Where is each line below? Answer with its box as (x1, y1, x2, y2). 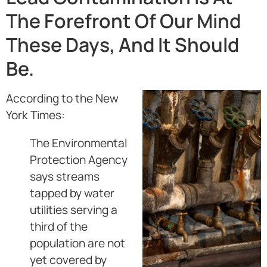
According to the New (6, 91, 119, 107)
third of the (30, 219, 88, 235)
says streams (30, 169, 100, 185)
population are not (30, 235, 125, 252)
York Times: (6, 107, 65, 123)
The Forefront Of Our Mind (6, 8, 241, 35)
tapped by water (30, 185, 114, 201)
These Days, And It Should (6, 32, 239, 58)
